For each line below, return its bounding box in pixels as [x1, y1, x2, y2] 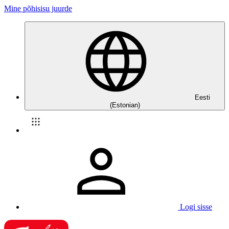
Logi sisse [180, 202, 212, 211]
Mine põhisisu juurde [4, 4, 72, 13]
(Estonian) [109, 101, 140, 109]
